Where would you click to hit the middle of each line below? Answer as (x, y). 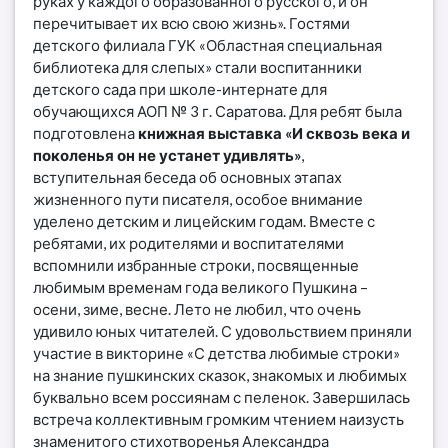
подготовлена (86, 132)
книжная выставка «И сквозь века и (274, 132)
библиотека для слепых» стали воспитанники (198, 66)
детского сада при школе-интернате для (180, 88)
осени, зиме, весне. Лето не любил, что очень (197, 308)
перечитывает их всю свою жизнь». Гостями (192, 22)
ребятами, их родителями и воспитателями (189, 242)
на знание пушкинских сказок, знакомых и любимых (220, 374)
